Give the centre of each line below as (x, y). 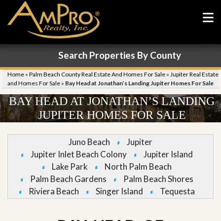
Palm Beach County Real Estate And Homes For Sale (97, 74)
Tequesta (177, 191)
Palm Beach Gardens (68, 179)
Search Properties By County (119, 55)
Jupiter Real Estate (194, 74)
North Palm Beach (138, 166)
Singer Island (119, 191)
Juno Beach (89, 142)
